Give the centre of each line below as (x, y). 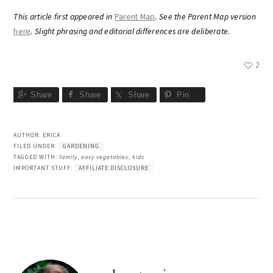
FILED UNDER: (36, 146)
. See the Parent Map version (206, 17)
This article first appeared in (64, 17)
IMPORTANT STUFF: (44, 168)
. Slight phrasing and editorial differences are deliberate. (130, 31)
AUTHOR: (28, 135)
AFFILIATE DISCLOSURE (114, 168)
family (69, 157)
